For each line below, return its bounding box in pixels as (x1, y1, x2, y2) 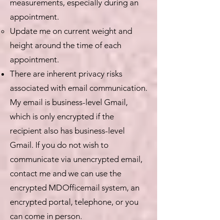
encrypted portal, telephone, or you (10, 197, 138, 207)
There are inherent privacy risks (10, 69, 122, 79)
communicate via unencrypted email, (10, 154, 142, 164)
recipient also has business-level (10, 126, 125, 136)
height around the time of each (10, 40, 121, 50)
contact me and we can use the (10, 168, 121, 178)
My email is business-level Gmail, (10, 97, 128, 107)
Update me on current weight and (10, 26, 132, 36)
